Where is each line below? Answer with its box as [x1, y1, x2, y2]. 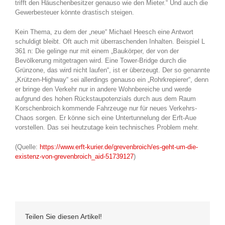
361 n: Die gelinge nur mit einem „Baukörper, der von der [15, 47, 179, 55]
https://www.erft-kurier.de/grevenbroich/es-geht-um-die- [40, 143, 198, 151]
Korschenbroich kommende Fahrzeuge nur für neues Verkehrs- [15, 104, 197, 112]
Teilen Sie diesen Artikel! [25, 212, 102, 220]
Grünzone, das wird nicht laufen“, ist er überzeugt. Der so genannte [15, 66, 210, 74]
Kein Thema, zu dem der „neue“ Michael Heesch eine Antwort [15, 28, 193, 36]
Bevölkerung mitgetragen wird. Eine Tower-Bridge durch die [15, 57, 186, 64]
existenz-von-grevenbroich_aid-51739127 [15, 153, 134, 160]
